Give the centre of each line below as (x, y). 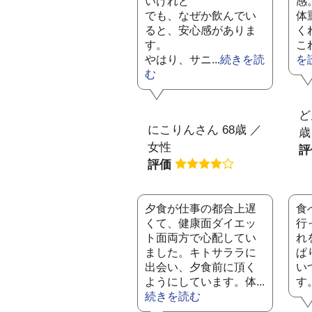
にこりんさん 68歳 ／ (205, 130)
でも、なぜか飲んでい (201, 16)
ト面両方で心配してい (201, 238)
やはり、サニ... (182, 60)
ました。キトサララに (201, 252)
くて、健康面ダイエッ (201, 223)
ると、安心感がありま (201, 30)
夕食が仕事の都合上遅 (201, 209)
